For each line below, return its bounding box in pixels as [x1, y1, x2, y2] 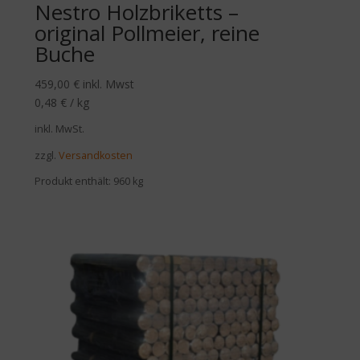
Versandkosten [59, 148, 133, 162]
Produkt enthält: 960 [35, 174, 133, 188]
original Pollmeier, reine [35, 18, 260, 48]
